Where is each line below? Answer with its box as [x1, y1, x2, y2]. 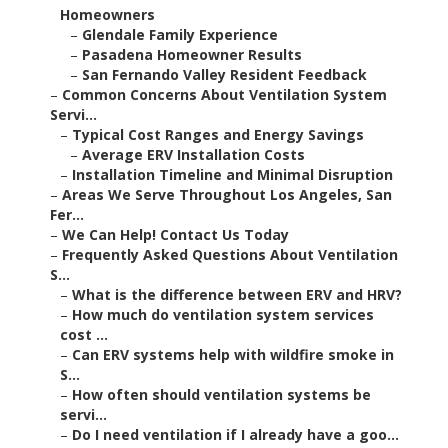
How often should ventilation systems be [72, 385, 371, 405]
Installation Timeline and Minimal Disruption [72, 165, 393, 185]
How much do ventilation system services [72, 305, 374, 325]
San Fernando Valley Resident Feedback [82, 65, 367, 85]
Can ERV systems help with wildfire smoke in [72, 345, 394, 365]
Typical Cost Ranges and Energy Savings [72, 125, 364, 145]
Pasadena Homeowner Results [82, 45, 302, 65]
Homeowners [60, 5, 155, 25]
